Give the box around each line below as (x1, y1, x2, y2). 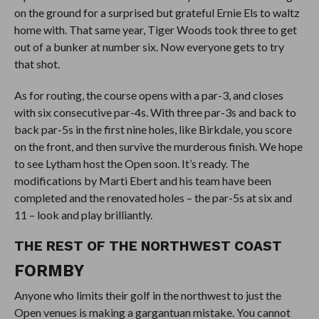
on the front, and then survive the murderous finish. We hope (14, 139, 303, 153)
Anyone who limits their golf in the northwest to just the (14, 288, 281, 302)
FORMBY (14, 261, 88, 280)
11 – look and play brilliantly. (14, 207, 155, 221)
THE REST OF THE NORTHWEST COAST (14, 237, 282, 254)
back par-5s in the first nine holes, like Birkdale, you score (14, 122, 292, 136)
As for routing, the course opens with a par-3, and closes (14, 88, 283, 102)
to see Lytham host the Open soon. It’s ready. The (14, 156, 249, 170)
